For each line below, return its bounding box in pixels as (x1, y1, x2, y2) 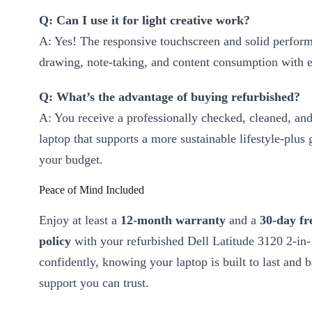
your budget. (39, 153, 103, 167)
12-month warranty (120, 213, 226, 228)
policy (39, 234, 71, 249)
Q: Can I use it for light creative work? (39, 13, 250, 28)
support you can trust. (39, 276, 149, 290)
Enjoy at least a (39, 213, 120, 228)
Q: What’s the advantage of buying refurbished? (39, 90, 300, 104)
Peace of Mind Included (39, 184, 144, 196)
